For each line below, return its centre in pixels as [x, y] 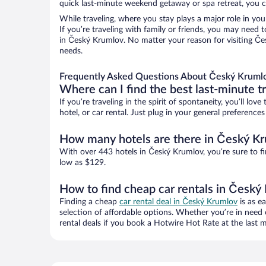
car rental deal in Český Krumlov [178, 202]
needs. [71, 51]
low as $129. [83, 163]
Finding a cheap [89, 202]
